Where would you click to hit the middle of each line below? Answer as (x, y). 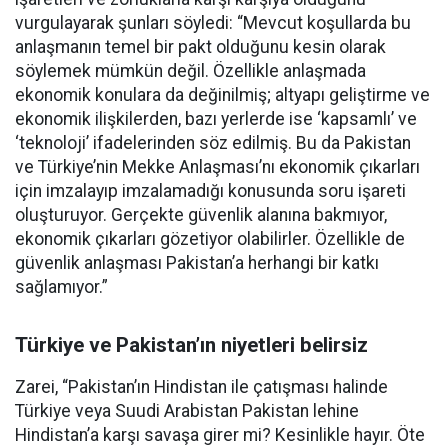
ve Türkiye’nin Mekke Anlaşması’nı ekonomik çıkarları (217, 167)
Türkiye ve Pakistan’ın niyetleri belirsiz (191, 345)
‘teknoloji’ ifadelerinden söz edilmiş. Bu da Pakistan (213, 143)
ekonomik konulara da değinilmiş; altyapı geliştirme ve (222, 95)
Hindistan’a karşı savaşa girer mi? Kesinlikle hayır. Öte (220, 435)
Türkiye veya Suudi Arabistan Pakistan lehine (187, 411)
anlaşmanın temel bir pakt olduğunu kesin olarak (200, 47)
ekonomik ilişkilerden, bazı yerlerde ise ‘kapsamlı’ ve (216, 119)
